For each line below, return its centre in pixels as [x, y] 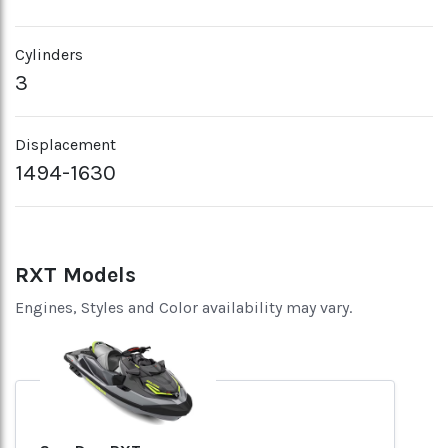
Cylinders [49, 54]
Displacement [65, 144]
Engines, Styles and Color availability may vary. [183, 307]
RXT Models [75, 274]
